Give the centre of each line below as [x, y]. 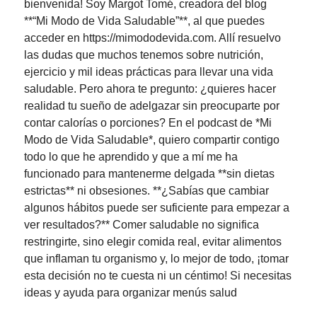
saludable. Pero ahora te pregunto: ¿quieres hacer [150, 89]
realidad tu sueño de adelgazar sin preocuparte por [152, 106]
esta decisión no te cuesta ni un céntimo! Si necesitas [158, 276]
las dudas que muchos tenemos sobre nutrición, [144, 55]
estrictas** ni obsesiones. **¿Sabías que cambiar [146, 191]
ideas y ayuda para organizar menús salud [131, 293]
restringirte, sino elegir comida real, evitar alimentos [153, 242]
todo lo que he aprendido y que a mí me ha [131, 157]
